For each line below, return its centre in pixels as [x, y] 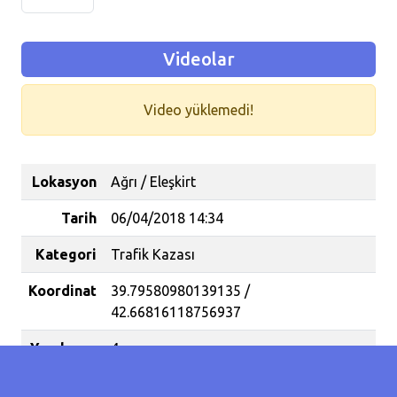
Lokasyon [64, 182]
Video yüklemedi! [198, 110]
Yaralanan [63, 348]
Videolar [198, 59]
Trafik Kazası [153, 254]
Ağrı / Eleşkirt [153, 182]
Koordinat [62, 291]
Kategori [66, 254]
